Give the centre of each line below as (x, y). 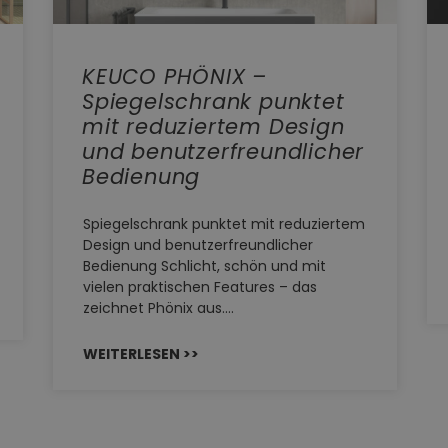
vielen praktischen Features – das (200, 287)
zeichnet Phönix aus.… (158, 308)
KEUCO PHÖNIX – (175, 77)
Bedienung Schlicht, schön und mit (204, 266)
